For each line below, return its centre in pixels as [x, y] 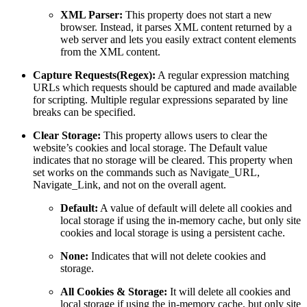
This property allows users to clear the [184, 135]
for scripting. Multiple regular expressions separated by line [160, 99]
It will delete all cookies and [229, 291]
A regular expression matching [222, 75]
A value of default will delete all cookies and [195, 208]
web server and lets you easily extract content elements [178, 39]
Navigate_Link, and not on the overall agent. [130, 184]
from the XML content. [110, 51]
